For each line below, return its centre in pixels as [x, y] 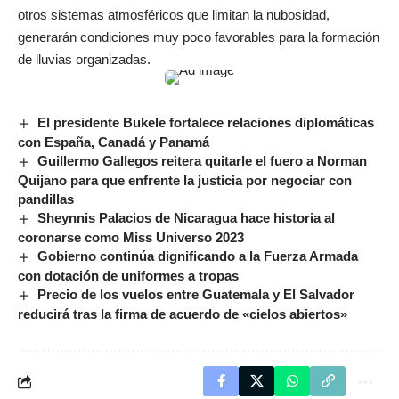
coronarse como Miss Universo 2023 [131, 238]
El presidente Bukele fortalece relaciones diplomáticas [206, 122]
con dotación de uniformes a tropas [128, 276]
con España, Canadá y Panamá [114, 142]
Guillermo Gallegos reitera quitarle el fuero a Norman [203, 161]
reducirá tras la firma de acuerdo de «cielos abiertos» [183, 314]
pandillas [46, 199]
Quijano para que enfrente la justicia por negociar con [185, 181]
